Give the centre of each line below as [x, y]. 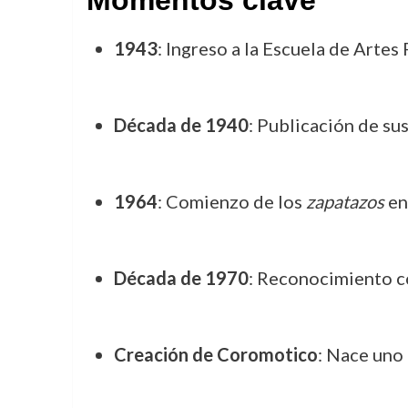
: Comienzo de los [231, 201]
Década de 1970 [181, 278]
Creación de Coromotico [215, 354]
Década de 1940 [181, 125]
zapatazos [345, 201]
